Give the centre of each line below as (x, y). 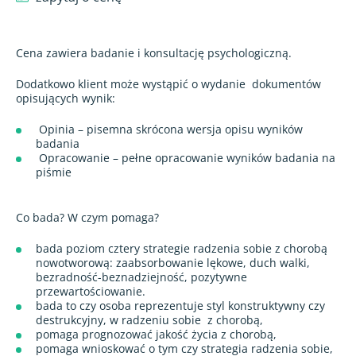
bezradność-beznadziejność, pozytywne (141, 277)
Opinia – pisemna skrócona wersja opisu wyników (169, 129)
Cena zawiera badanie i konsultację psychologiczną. (154, 52)
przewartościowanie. (91, 291)
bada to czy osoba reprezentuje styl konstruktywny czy (180, 305)
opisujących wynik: (66, 98)
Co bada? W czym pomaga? (87, 217)
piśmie (55, 172)
